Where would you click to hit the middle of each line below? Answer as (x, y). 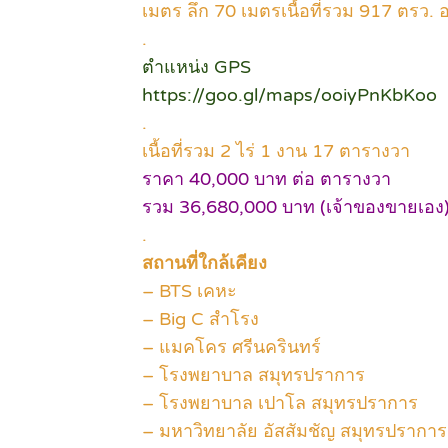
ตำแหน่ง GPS (196, 67)
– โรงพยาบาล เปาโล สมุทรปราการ (280, 403)
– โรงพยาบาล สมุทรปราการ (253, 375)
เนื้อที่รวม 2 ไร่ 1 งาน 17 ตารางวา (276, 151)
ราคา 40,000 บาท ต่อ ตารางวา (266, 179)
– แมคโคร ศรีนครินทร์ (231, 347)
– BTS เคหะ (189, 291)
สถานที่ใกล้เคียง (204, 263)
